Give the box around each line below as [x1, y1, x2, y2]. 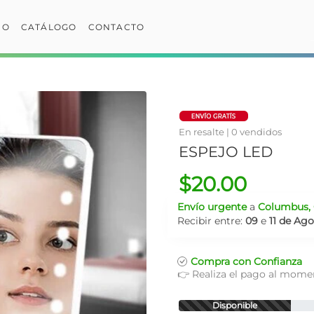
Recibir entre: [177, 214, 245, 227]
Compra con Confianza [191, 255, 302, 268]
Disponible [212, 300, 257, 310]
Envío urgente [177, 200, 247, 213]
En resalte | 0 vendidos [179, 126, 282, 137]
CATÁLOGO [20, 21, 77, 32]
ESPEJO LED [179, 143, 273, 161]
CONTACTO [88, 21, 145, 32]
